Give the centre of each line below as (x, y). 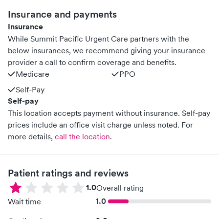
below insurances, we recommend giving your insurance (107, 50)
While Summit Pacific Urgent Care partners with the (99, 39)
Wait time (24, 201)
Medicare (33, 74)
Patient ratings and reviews (68, 173)
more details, (30, 136)
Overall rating (120, 188)
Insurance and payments (62, 14)
